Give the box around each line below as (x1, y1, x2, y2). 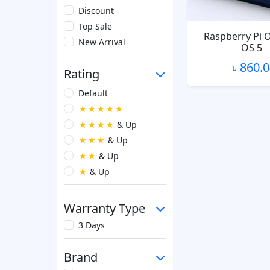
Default (78, 87, 108, 99)
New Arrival (78, 36, 125, 48)
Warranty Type (64, 200, 145, 216)
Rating (64, 66, 99, 82)
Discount (78, 5, 114, 16)
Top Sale (78, 20, 112, 32)
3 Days (78, 219, 105, 231)
